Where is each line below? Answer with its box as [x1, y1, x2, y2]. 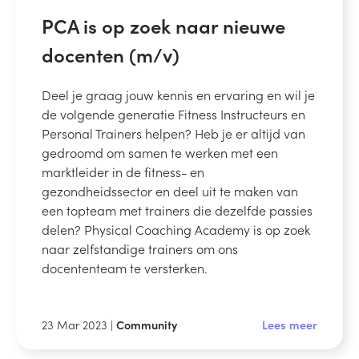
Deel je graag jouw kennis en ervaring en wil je [42, 85, 315, 103]
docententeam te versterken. [42, 258, 208, 276]
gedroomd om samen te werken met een [42, 143, 278, 161]
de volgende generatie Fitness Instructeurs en [42, 104, 305, 123]
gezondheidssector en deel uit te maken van [42, 181, 298, 200]
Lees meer [262, 316, 317, 333]
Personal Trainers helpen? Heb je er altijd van [42, 123, 305, 142]
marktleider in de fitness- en [42, 162, 204, 180]
